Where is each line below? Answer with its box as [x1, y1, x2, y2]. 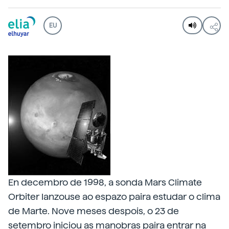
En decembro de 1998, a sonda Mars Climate [8, 177, 202, 188]
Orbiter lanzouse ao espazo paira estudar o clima [8, 191, 220, 202]
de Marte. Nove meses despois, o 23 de [8, 205, 179, 216]
